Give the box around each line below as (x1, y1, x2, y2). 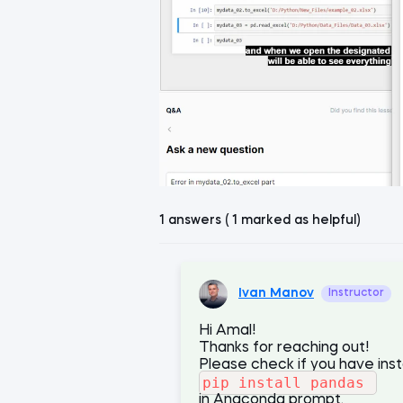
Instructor (328, 288, 384, 300)
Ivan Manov (238, 287, 314, 300)
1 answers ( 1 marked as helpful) (159, 213, 360, 227)
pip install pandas (202, 374, 373, 392)
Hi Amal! (199, 323, 255, 338)
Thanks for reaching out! (199, 340, 369, 355)
